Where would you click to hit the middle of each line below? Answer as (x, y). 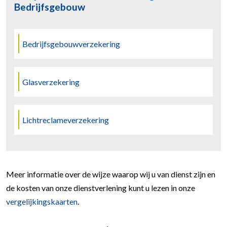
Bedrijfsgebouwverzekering (71, 44)
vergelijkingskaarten (42, 201)
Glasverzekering (51, 82)
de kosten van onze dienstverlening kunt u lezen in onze (101, 187)
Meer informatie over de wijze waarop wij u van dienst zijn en (111, 174)
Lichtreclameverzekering (66, 120)
